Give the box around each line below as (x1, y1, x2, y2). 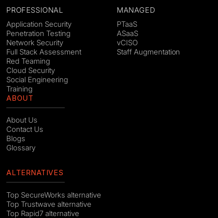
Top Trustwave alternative (6, 199, 91, 209)
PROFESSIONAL (6, 5, 63, 15)
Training (6, 84, 33, 93)
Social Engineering (6, 74, 68, 84)
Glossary (6, 143, 36, 153)
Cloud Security (6, 65, 55, 75)
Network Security (6, 37, 63, 47)
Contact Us (6, 125, 44, 134)
